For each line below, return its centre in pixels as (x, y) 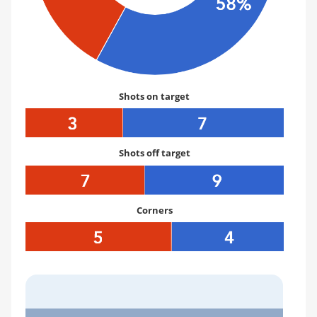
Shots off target (154, 154)
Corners (154, 210)
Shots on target (155, 97)
